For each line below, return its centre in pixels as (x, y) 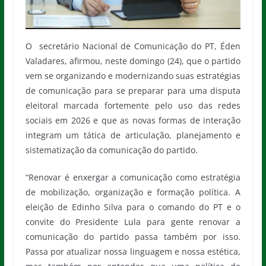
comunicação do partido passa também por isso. (133, 236)
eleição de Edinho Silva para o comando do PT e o (133, 207)
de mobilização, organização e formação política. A (133, 192)
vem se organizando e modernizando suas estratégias (133, 75)
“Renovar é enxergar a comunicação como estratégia (133, 177)
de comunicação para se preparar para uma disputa (133, 90)
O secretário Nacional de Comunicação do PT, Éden (133, 46)
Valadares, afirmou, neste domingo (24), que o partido (133, 61)
